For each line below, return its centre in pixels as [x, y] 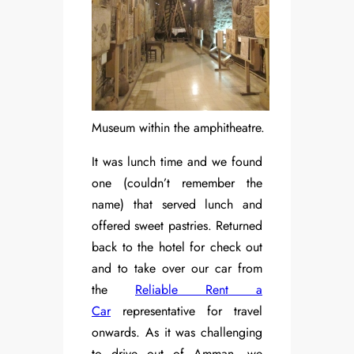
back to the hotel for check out [177, 247]
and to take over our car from [177, 269]
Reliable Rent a [199, 290]
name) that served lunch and [177, 205]
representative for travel [186, 311]
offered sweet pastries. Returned [177, 226]
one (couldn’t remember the [177, 183]
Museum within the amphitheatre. [178, 128]
